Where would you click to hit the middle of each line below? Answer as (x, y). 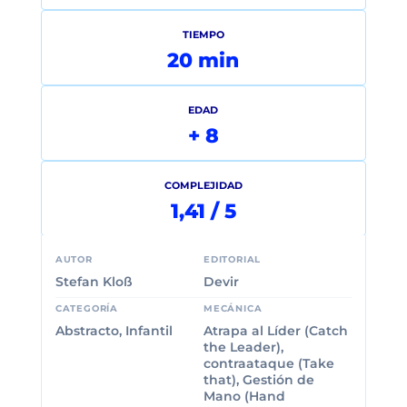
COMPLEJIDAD (203, 186)
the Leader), (243, 347)
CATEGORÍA (86, 309)
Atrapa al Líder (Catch (276, 331)
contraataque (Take (269, 364)
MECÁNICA (233, 309)
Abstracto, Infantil (114, 331)
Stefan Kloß (94, 282)
